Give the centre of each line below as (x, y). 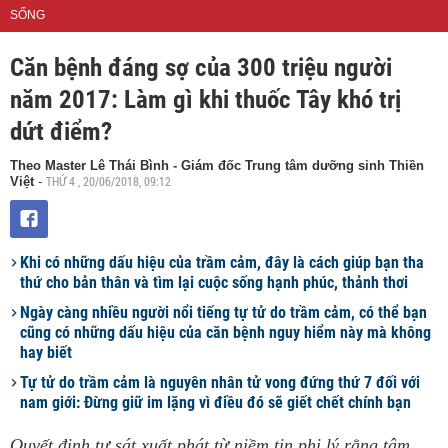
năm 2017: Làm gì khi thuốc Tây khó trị (205, 99)
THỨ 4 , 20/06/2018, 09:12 (108, 181)
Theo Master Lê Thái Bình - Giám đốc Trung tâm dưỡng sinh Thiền (217, 165)
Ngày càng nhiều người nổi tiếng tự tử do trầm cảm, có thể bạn (223, 312)
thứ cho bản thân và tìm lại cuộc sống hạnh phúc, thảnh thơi (214, 282)
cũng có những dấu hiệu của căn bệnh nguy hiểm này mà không (225, 332)
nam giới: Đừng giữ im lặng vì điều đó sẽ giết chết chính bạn (215, 402)
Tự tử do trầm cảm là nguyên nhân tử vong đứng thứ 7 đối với (220, 382)
